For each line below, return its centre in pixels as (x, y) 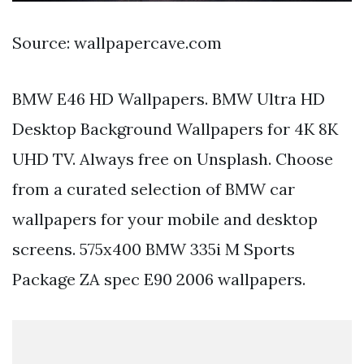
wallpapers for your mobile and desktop (165, 219)
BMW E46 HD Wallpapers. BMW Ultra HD (169, 98)
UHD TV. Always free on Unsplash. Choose (173, 158)
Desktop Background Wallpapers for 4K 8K (175, 128)
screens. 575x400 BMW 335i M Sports (154, 249)
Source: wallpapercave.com (117, 42)
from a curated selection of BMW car (154, 188)
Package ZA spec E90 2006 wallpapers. (159, 279)
